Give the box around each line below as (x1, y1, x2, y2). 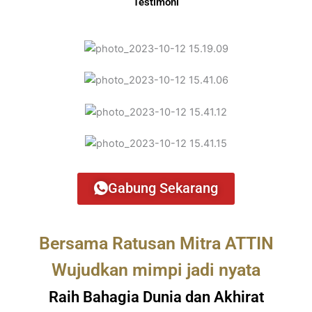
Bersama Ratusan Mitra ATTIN (38, 233, 274, 253)
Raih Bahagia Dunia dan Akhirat (48, 288, 264, 306)
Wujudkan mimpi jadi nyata (52, 259, 260, 280)
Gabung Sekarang (108, 179, 218, 196)
